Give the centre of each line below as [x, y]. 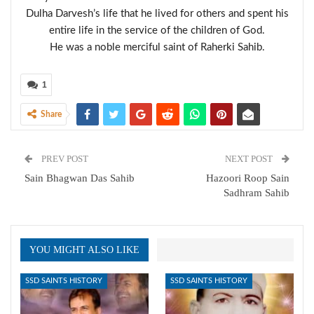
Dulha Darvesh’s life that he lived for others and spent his [157, 14]
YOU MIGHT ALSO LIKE [84, 250]
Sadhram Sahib [257, 193]
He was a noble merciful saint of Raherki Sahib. [157, 47]
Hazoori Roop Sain [248, 178]
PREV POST [64, 159]
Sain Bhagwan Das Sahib [80, 178]
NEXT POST [250, 159]
